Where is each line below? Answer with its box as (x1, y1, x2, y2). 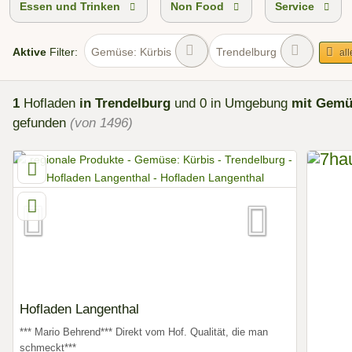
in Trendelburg (79, 95, 170, 112)
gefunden (13, 115, 66, 131)
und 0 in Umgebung (170, 95, 291, 112)
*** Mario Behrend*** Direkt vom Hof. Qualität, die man (20, 325, 268, 338)
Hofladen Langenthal (20, 301, 139, 317)
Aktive (13, 46, 46, 59)
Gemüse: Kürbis (91, 46, 171, 59)
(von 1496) (70, 115, 133, 131)
